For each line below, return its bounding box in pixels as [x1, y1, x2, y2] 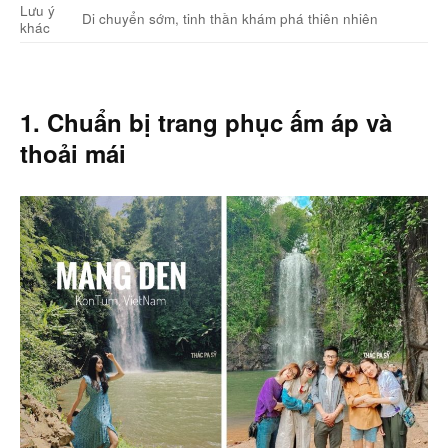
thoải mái [20, 135, 126, 170]
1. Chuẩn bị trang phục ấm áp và [20, 104, 392, 139]
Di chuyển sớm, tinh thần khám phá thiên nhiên [81, 8, 378, 28]
